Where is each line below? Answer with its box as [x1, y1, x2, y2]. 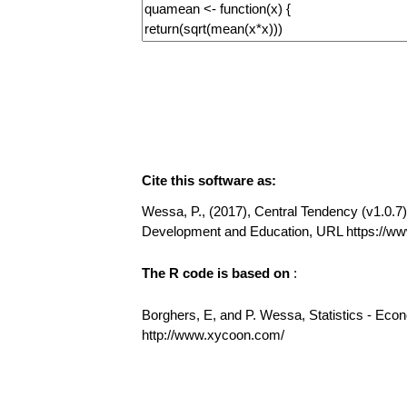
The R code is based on [142, 265, 293, 281]
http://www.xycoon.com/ [142, 327, 284, 342]
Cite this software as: [142, 173, 276, 188]
